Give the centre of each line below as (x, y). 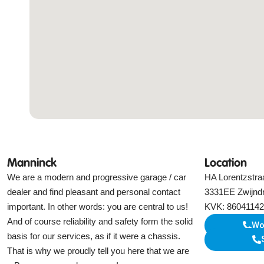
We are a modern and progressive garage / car (97, 177)
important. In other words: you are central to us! (98, 207)
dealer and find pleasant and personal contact (94, 192)
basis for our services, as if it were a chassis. (94, 236)
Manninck (32, 164)
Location (226, 164)
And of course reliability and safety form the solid (100, 222)
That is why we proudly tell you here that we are (98, 251)
